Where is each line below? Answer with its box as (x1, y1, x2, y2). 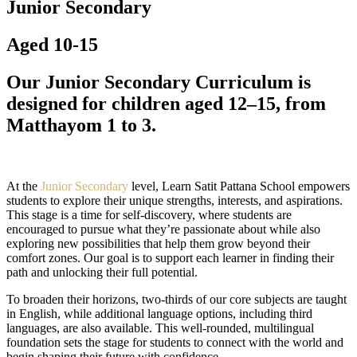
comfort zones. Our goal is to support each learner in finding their (6, 250, 334, 265)
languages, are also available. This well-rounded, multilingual (6, 320, 314, 335)
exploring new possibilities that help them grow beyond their (6, 236, 310, 250)
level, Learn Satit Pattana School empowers (128, 178, 350, 193)
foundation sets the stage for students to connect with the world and (6, 335, 343, 349)
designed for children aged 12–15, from (6, 92, 326, 114)
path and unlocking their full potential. (6, 265, 198, 279)
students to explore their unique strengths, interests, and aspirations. (6, 193, 343, 207)
